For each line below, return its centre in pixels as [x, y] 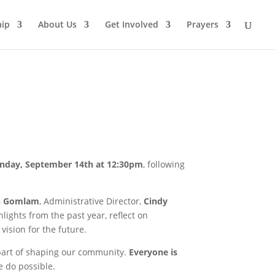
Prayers [203, 24]
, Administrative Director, [91, 201]
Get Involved [132, 24]
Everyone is [153, 252]
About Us [57, 24]
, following [164, 164]
